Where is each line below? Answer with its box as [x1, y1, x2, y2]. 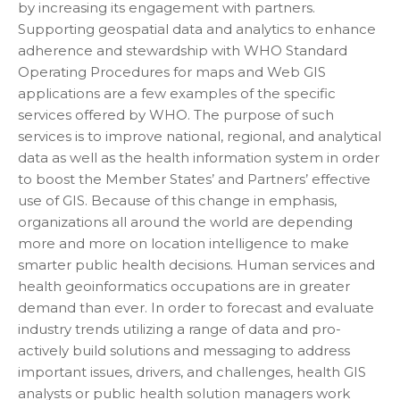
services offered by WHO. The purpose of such [18, 105, 334, 123]
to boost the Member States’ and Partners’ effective [18, 170, 371, 187]
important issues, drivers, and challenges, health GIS [18, 362, 366, 380]
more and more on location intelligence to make [18, 234, 349, 252]
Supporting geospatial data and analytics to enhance [18, 20, 376, 37]
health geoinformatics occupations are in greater [18, 277, 350, 295]
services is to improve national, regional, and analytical [18, 127, 381, 145]
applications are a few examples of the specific [18, 84, 336, 102]
